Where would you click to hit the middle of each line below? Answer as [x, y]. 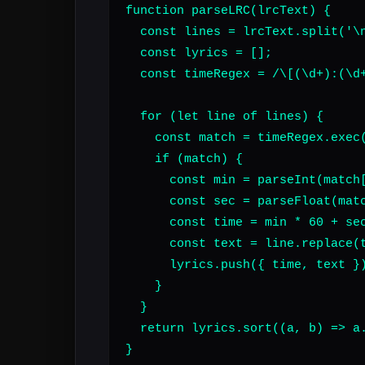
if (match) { [184, 159]
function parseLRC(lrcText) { [228, 11]
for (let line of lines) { [224, 117]
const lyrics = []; [199, 53]
